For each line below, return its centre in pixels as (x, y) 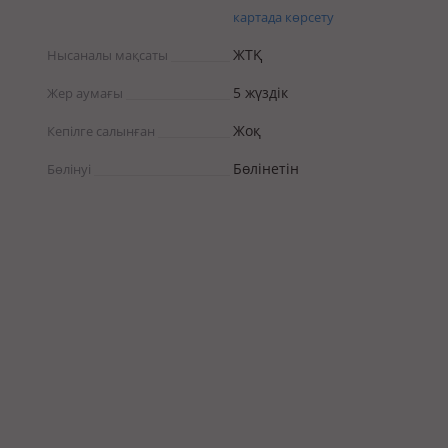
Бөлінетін (266, 168)
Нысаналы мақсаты (107, 55)
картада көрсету (283, 17)
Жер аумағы (85, 93)
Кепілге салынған (101, 131)
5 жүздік (260, 92)
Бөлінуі (69, 169)
